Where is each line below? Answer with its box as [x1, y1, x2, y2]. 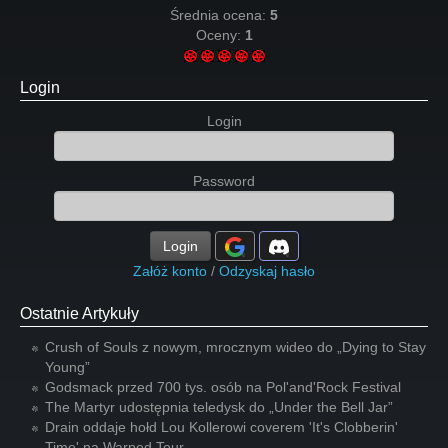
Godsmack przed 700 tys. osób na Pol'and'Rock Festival [45, 379, 401, 395]
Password [193, 173, 255, 189]
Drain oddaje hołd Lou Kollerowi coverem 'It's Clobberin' [45, 419, 398, 435]
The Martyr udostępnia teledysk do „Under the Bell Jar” [45, 399, 393, 415]
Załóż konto [133, 263, 207, 279]
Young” [45, 359, 90, 375]
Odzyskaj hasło [219, 263, 315, 279]
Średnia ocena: [170, 7, 270, 23]
